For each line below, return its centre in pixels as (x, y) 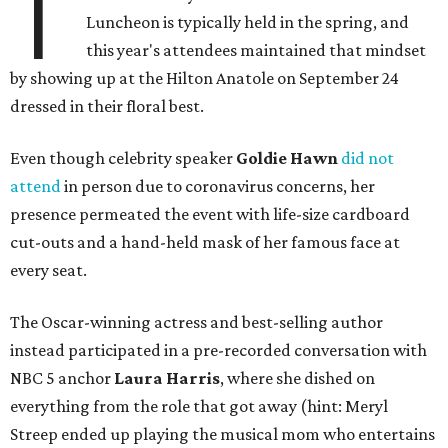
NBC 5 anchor (62, 378)
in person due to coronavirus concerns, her (218, 186)
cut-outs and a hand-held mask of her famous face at (205, 242)
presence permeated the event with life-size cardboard (210, 214)
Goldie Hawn (287, 158)
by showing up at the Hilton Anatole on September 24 (204, 78)
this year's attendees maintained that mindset (256, 50)
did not (367, 158)
